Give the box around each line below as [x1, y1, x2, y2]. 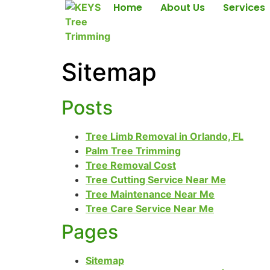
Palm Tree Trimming [86, 145, 181, 157]
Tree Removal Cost [86, 159, 176, 171]
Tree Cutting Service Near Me [86, 174, 226, 186]
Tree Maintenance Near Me [86, 188, 215, 200]
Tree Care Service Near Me [86, 202, 214, 215]
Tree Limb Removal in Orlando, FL [86, 130, 243, 142]
